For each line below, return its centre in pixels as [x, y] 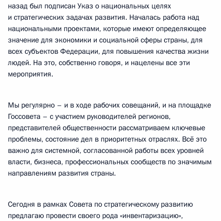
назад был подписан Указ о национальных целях [90, 6]
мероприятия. [31, 74]
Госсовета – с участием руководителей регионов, [89, 116]
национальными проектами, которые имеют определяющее [107, 29]
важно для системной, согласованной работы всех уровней [106, 150]
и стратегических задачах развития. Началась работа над [104, 17]
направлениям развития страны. [62, 173]
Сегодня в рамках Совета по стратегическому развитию [100, 204]
